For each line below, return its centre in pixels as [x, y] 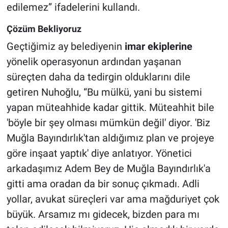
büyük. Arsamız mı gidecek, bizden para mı [103, 214]
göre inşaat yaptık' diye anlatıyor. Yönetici [99, 153]
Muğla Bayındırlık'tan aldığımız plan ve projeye [110, 138]
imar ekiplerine [158, 46]
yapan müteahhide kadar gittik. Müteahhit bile [110, 107]
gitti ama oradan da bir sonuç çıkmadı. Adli [103, 183]
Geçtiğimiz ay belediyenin [65, 46]
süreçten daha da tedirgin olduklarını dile [98, 77]
